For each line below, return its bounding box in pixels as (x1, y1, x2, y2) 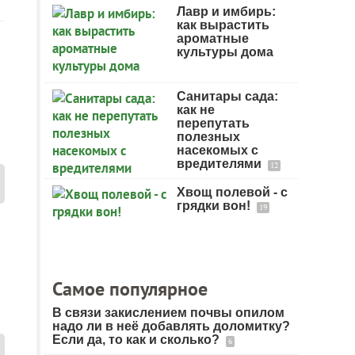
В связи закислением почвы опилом (52, 306, 284, 319)
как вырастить (177, 18, 269, 32)
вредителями (177, 157, 265, 170)
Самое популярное (52, 277, 208, 301)
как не (177, 103, 215, 116)
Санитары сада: (177, 90, 278, 103)
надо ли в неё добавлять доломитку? (52, 319, 290, 333)
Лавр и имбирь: (177, 5, 276, 18)
